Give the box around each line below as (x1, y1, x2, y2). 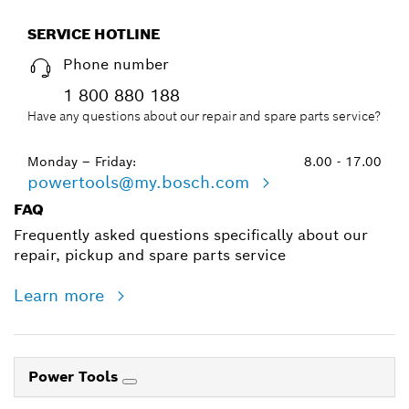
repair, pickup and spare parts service (14, 245, 286, 265)
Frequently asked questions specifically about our (14, 225, 368, 245)
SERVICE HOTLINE (27, 24, 161, 44)
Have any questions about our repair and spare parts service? (27, 107, 381, 124)
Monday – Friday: (27, 152, 136, 170)
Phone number (63, 54, 169, 74)
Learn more (14, 284, 110, 306)
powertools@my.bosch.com (27, 171, 255, 193)
